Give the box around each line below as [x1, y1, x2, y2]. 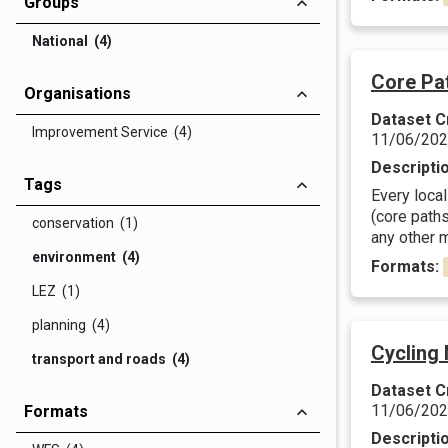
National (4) [32, 33, 112, 49]
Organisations [24, 84, 131, 103]
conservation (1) [32, 215, 138, 231]
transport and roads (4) [32, 351, 190, 367]
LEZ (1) [32, 283, 80, 299]
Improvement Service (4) [32, 124, 192, 140]
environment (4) [32, 249, 140, 265]
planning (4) [32, 317, 110, 333]
